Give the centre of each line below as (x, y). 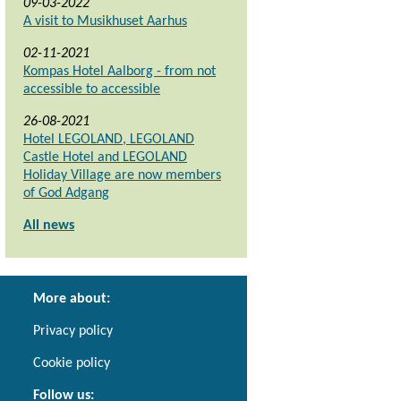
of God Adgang (66, 194)
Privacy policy (73, 331)
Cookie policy (72, 363)
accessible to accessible (92, 90)
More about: (72, 299)
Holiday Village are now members (122, 176)
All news (49, 226)
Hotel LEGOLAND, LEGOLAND (109, 140)
